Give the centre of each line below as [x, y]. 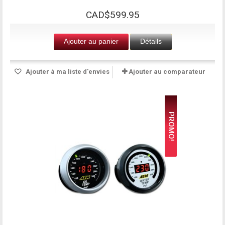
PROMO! [171, 126]
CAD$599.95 [113, 15]
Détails [151, 41]
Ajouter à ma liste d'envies [67, 71]
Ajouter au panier [91, 41]
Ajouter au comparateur [167, 71]
